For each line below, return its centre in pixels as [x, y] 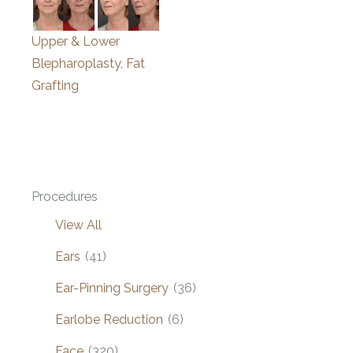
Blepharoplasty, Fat [88, 64]
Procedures [65, 196]
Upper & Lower [76, 42]
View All [78, 225]
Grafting [55, 86]
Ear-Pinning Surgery [112, 288]
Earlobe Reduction [109, 319]
